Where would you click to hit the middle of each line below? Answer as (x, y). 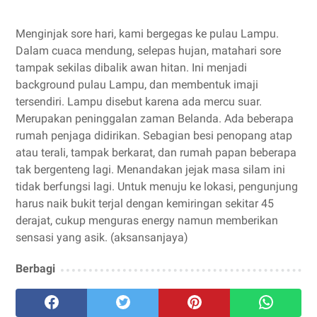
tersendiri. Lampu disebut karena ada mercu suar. (139, 102)
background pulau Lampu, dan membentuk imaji (137, 85)
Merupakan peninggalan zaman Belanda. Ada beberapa (155, 119)
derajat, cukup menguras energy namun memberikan (147, 221)
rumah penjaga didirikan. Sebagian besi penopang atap (154, 136)
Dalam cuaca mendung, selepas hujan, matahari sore (148, 51)
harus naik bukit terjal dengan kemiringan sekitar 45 (145, 204)
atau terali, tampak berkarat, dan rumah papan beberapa (156, 153)
